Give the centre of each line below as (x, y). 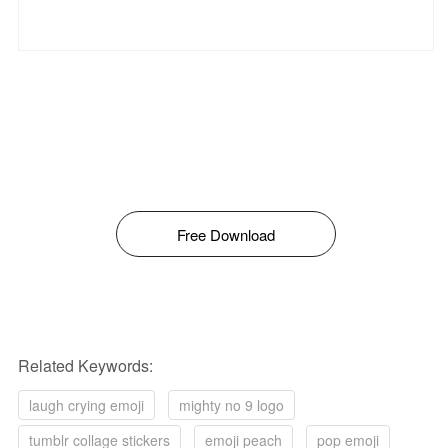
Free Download (226, 234)
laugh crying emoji (86, 405)
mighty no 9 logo (231, 405)
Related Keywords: (85, 365)
